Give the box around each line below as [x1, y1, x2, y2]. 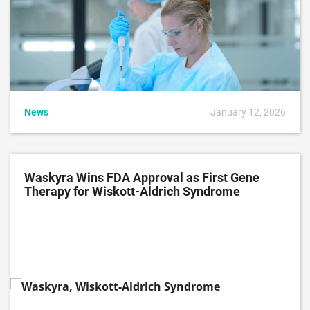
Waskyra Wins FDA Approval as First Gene [24, 170, 259, 185]
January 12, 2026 [210, 106, 286, 118]
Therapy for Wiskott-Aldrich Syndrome [24, 184, 240, 199]
